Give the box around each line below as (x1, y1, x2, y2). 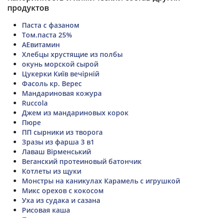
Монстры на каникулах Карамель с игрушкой (22, 176, 180, 185)
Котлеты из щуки (22, 166, 81, 176)
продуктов (7, 2, 49, 13)
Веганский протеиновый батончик (22, 156, 142, 166)
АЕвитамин (22, 39, 60, 49)
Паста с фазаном (22, 20, 79, 30)
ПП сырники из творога (22, 127, 103, 137)
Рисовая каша (22, 205, 70, 215)
